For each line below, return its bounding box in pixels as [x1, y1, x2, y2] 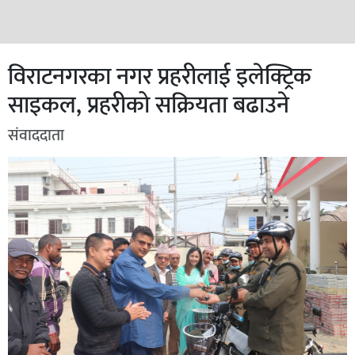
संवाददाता [8, 122, 64, 150]
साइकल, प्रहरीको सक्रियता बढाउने [8, 86, 289, 126]
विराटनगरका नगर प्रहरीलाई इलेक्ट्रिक [8, 57, 311, 97]
